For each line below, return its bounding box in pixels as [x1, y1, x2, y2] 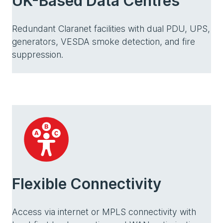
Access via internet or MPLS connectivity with [12, 207, 196, 217]
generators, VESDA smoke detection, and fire [12, 36, 195, 47]
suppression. [12, 49, 63, 60]
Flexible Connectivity [12, 175, 161, 193]
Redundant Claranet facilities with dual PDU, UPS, [12, 23, 210, 34]
